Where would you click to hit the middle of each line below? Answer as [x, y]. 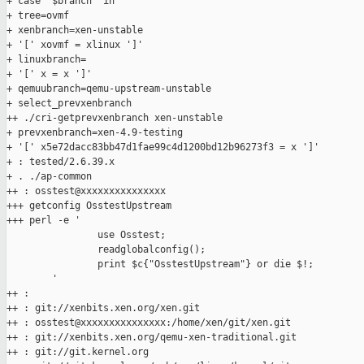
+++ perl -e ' [43, 221]
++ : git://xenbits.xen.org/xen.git [103, 308]
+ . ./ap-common [49, 177]
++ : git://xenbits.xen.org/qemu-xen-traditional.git [152, 338]
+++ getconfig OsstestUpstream [89, 206]
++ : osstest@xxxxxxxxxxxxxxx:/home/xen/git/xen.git [149, 323]
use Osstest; [86, 235]
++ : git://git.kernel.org [78, 352]
